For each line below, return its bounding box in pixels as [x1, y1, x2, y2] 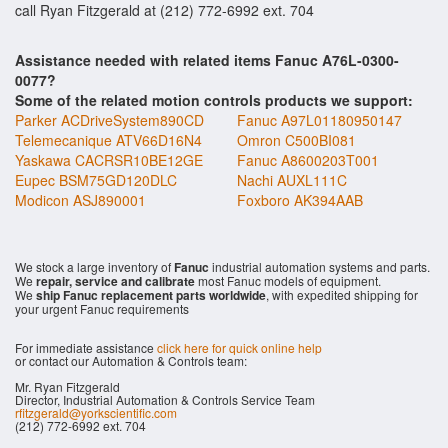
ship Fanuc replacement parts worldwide [36, 286, 266, 304]
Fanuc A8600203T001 [237, 150, 379, 170]
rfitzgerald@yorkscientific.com [15, 404, 177, 421]
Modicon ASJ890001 [15, 190, 146, 210]
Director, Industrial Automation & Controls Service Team [15, 391, 315, 408]
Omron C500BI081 [237, 130, 356, 150]
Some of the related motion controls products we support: [15, 90, 413, 110]
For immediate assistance [15, 339, 157, 356]
